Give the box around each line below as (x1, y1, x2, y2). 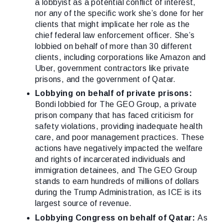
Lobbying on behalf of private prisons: (35, 89, 192, 98)
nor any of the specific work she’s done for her (35, 9, 204, 17)
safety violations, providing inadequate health (35, 122, 203, 131)
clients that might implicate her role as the (35, 20, 190, 28)
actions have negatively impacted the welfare (35, 144, 203, 153)
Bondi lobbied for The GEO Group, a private (35, 100, 197, 109)
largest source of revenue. (35, 199, 132, 208)
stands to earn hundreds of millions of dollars (35, 177, 199, 186)
